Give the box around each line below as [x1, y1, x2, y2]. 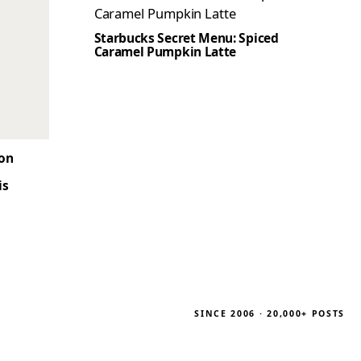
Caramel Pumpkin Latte [93, 42, 237, 60]
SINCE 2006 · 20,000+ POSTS [194, 308, 345, 320]
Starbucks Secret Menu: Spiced [93, 28, 279, 47]
